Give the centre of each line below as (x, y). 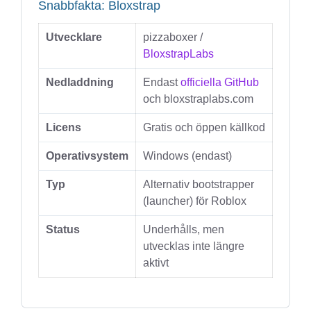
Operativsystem (87, 156)
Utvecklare (74, 37)
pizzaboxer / (173, 37)
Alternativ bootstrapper (199, 184)
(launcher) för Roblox (195, 201)
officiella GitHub (220, 82)
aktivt (156, 263)
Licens (64, 127)
